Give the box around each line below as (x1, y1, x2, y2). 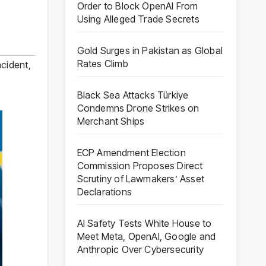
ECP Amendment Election (77, 146, 186, 159)
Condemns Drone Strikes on (77, 102, 199, 114)
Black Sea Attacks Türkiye (77, 88, 189, 101)
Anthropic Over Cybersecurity (77, 243, 204, 255)
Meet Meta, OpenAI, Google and (77, 230, 216, 242)
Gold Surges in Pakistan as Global (77, 44, 223, 56)
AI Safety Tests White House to (77, 217, 212, 229)
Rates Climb (77, 57, 128, 69)
